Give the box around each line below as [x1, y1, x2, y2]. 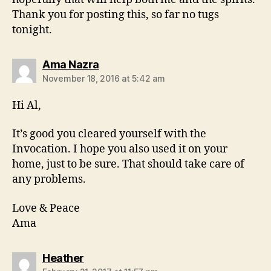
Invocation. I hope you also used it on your [12, 142, 227, 157]
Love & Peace [12, 201, 80, 215]
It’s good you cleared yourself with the [12, 127, 206, 142]
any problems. [12, 172, 86, 187]
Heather [42, 251, 84, 264]
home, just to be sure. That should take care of [12, 157, 244, 172]
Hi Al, [12, 98, 41, 113]
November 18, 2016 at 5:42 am [42, 73, 165, 83]
